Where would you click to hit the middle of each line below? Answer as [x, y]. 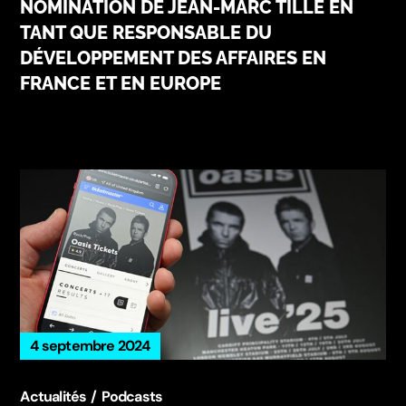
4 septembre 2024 [90, 345]
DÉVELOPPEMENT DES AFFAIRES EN [174, 58]
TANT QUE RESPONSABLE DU [146, 32]
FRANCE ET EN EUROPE [121, 83]
